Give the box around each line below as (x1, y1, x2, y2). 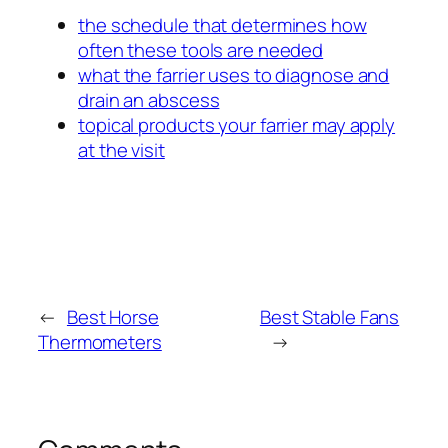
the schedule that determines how (78, 11, 367, 38)
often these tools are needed (78, 36, 324, 63)
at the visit (78, 136, 165, 163)
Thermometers (38, 329, 162, 356)
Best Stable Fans (259, 304, 400, 331)
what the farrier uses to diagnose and (78, 61, 390, 88)
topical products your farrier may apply (78, 111, 396, 138)
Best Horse (66, 304, 159, 331)
